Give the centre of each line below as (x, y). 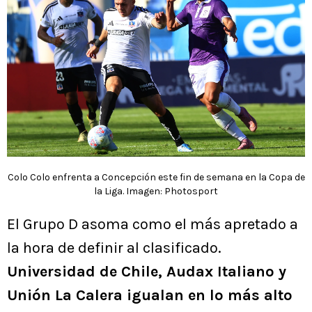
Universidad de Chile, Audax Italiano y (147, 271)
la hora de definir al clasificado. (114, 248)
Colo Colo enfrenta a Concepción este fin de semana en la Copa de (156, 177)
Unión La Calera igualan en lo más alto (150, 295)
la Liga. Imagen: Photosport (156, 191)
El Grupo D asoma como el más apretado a (153, 224)
